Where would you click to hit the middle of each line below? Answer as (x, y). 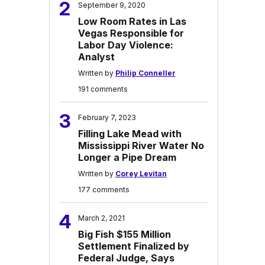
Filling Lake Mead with (130, 134)
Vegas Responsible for (131, 33)
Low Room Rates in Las (132, 21)
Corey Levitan (141, 174)
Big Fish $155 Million (124, 234)
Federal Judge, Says (126, 258)
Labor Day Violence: (125, 45)
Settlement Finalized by (133, 246)
